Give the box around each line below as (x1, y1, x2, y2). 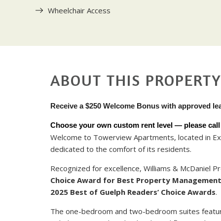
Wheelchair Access (48, 5, 110, 15)
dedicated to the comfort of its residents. (50, 144, 191, 154)
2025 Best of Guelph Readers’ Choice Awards (50, 186, 216, 197)
